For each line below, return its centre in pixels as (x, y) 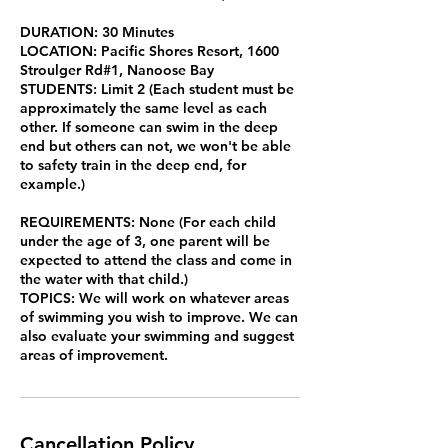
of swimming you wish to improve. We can (159, 316)
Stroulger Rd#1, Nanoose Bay (117, 69)
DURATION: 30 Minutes (97, 31)
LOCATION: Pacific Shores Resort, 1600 (149, 50)
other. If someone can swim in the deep (149, 126)
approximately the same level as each (143, 107)
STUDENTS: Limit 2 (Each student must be (157, 88)
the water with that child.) (104, 278)
